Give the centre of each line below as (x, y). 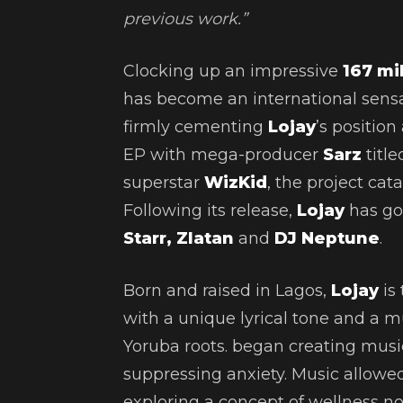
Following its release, (210, 211)
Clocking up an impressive (233, 72)
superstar (164, 183)
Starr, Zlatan (179, 239)
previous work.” (185, 19)
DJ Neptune (327, 239)
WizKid (236, 183)
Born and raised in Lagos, (227, 291)
